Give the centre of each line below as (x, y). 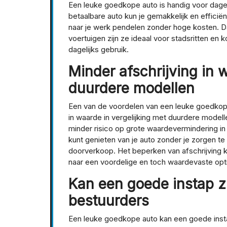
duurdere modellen (131, 88)
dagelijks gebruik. (99, 50)
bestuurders (109, 201)
